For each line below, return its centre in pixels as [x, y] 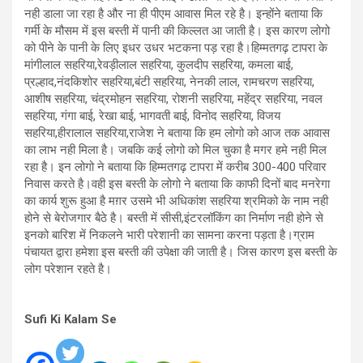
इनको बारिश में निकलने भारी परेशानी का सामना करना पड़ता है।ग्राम [169, 235]
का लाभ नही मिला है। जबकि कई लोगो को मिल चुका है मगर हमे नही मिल [175, 150]
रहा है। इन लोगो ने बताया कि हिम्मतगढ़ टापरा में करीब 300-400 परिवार [175, 167]
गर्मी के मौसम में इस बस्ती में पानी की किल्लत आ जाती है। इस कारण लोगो [177, 31]
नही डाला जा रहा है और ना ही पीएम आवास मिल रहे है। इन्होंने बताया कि [173, 14]
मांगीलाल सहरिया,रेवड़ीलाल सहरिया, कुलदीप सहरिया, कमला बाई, [159, 65]
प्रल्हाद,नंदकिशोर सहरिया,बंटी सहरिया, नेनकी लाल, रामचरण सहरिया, [169, 82]
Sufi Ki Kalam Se [70, 319]
